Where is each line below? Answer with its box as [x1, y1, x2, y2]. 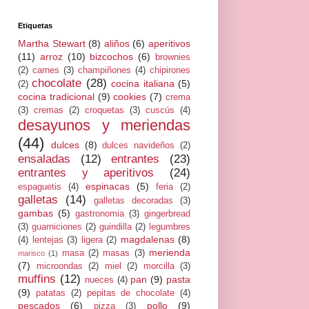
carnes [32, 65, 59, 75]
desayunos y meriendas [18, 116, 190, 134]
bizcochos [90, 50, 134, 62]
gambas [18, 207, 53, 219]
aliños [103, 37, 130, 49]
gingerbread [144, 208, 190, 219]
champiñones [78, 65, 131, 75]
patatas [35, 288, 66, 298]
